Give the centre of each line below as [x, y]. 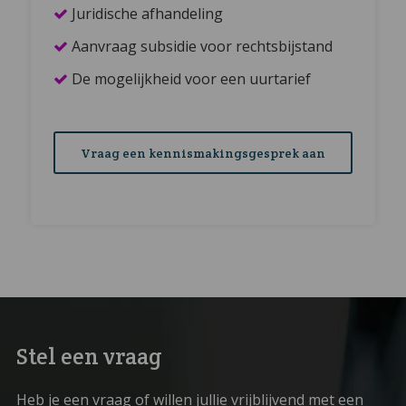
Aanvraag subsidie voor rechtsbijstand [203, 47]
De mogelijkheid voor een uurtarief [192, 79]
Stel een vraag [89, 356]
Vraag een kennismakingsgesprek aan [203, 154]
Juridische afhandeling [148, 14]
